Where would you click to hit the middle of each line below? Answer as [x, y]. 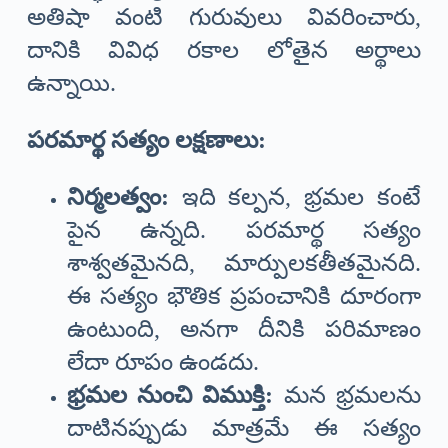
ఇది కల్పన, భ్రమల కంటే [295, 197]
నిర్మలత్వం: [117, 197]
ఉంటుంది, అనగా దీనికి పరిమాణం [244, 329]
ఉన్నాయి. [71, 83]
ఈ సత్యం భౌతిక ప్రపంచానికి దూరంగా [244, 296]
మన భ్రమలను [347, 395]
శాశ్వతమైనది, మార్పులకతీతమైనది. [244, 263]
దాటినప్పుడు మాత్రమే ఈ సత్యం [244, 428]
